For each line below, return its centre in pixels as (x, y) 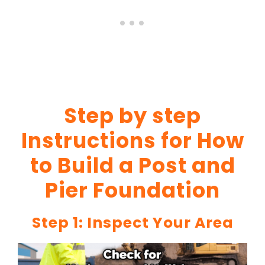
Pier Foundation (132, 190)
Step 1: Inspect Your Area (132, 222)
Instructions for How (132, 140)
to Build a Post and (132, 165)
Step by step (132, 115)
